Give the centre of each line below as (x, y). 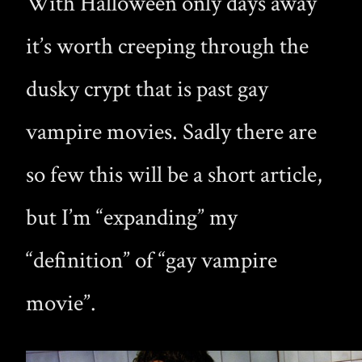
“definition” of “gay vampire (152, 260)
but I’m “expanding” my (132, 217)
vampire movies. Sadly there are (171, 132)
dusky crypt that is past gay (147, 89)
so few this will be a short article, (174, 175)
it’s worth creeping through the (167, 46)
